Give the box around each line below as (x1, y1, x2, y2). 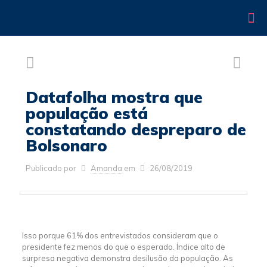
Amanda (91, 163, 123, 173)
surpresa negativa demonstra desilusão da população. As (21, 253, 233, 263)
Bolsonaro (26, 135, 107, 156)
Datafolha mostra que (26, 87, 203, 107)
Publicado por (26, 163, 76, 173)
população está (26, 103, 148, 123)
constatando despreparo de (26, 119, 246, 139)
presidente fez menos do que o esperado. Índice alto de (21, 242, 225, 252)
